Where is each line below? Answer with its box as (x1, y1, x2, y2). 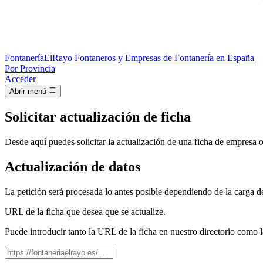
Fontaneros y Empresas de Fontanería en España (75, 53, 254, 63)
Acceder (5, 74, 36, 84)
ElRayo (44, 53, 72, 63)
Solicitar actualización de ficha (5, 109, 191, 125)
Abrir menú (9, 87, 46, 96)
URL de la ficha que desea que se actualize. (5, 206, 166, 217)
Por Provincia (5, 63, 55, 73)
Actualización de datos (5, 159, 140, 175)
